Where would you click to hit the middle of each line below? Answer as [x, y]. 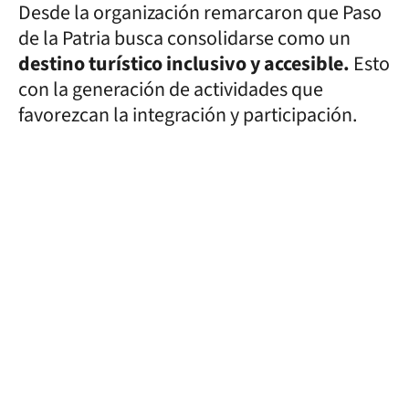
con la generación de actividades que [171, 89]
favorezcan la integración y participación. [188, 115]
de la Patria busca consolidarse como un [184, 38]
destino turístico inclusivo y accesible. [184, 63]
